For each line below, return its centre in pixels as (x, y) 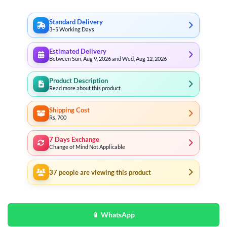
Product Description (79, 81)
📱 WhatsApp (113, 215)
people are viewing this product (104, 172)
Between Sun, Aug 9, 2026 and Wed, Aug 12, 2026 (108, 58)
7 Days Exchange (74, 139)
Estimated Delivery (78, 51)
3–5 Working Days (72, 29)
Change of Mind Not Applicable (87, 146)
